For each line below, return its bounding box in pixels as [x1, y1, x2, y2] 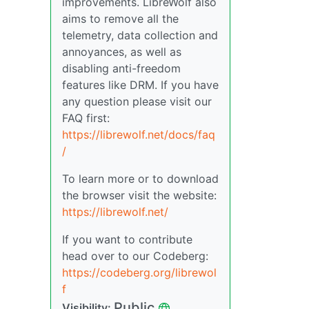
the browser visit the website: [62, 188, 217, 202]
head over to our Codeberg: [62, 249, 208, 263]
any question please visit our [62, 94, 212, 108]
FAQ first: [62, 111, 110, 125]
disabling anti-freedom [62, 61, 181, 75]
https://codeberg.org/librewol [62, 266, 217, 279]
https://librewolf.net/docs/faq [62, 128, 215, 141]
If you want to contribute [62, 232, 192, 246]
